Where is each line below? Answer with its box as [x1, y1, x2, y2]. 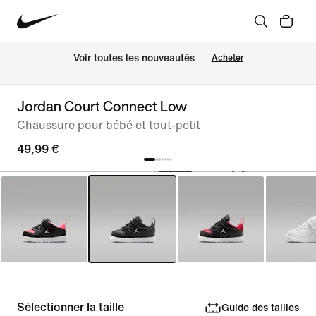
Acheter [211, 53, 243, 63]
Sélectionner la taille [17, 301, 124, 313]
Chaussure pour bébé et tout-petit [17, 119, 200, 131]
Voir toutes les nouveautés [73, 53, 195, 64]
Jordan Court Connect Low [17, 96, 187, 116]
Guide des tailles [221, 302, 299, 313]
